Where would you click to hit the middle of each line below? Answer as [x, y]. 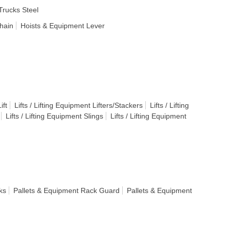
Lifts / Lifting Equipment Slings [54, 116]
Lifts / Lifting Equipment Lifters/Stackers [79, 105]
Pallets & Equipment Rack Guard [66, 190]
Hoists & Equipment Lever [63, 26]
